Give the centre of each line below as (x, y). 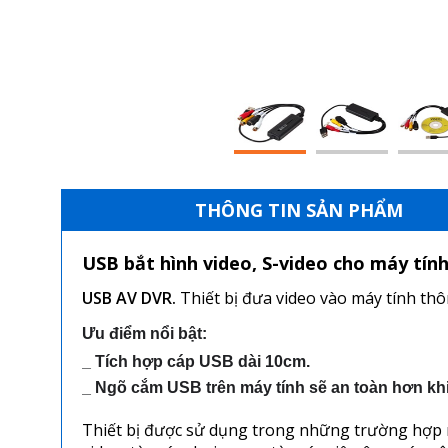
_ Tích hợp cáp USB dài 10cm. (196, 361)
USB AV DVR (127, 298)
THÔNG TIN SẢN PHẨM (298, 210)
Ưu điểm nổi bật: (146, 333)
